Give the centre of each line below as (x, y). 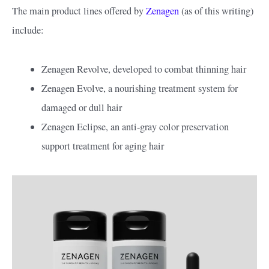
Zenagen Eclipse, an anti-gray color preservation (135, 126)
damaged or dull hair (82, 107)
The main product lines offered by (79, 11)
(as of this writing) (216, 11)
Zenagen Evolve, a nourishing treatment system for (140, 88)
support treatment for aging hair (103, 146)
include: (28, 30)
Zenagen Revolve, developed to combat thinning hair (144, 69)
